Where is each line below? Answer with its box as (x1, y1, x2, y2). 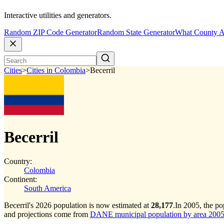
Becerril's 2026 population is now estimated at (4, 201, 151, 209)
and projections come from (4, 210, 90, 218)
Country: (4, 157, 32, 165)
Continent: (4, 175, 37, 183)
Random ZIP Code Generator (4, 28, 97, 37)
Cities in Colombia (26, 66, 85, 75)
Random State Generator (97, 28, 175, 37)
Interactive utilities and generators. (4, 11, 111, 20)
